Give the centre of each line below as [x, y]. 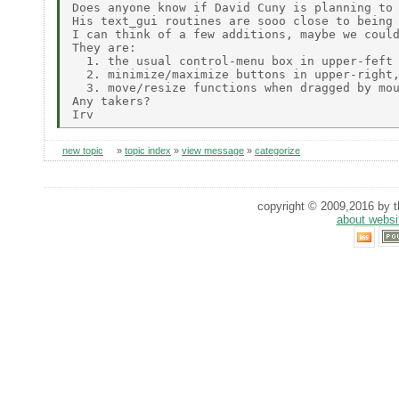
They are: [104, 47]
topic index [148, 151]
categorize [277, 151]
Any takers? [111, 101]
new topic [83, 151]
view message [213, 151]
